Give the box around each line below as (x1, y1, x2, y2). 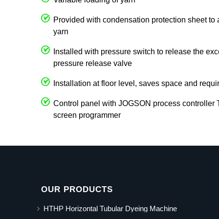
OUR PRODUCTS (41, 184, 113, 194)
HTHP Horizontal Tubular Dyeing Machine (44, 204, 177, 213)
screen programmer (53, 110, 121, 119)
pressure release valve (53, 59, 132, 67)
